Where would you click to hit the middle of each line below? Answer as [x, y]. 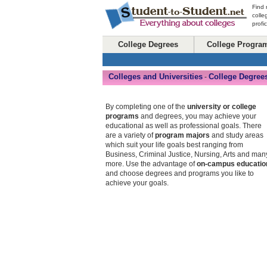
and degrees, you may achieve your [198, 116]
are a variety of [130, 135]
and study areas [237, 135]
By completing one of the [146, 107]
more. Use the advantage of [151, 164]
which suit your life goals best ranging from [174, 145]
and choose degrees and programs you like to [180, 173]
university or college [222, 107]
